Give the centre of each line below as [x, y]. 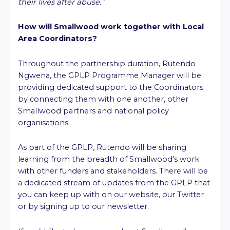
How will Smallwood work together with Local [111, 27]
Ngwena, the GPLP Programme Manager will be [110, 75]
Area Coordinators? [57, 39]
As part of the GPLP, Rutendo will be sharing [102, 148]
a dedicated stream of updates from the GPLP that [114, 183]
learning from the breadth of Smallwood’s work [109, 159]
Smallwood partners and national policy [93, 111]
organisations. [45, 122]
